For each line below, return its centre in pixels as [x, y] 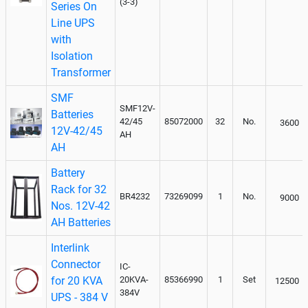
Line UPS [73, 23]
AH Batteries [81, 222]
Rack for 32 [79, 189]
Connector [76, 264]
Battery [68, 173]
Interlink [70, 247]
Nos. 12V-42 [80, 206]
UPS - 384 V [79, 297]
